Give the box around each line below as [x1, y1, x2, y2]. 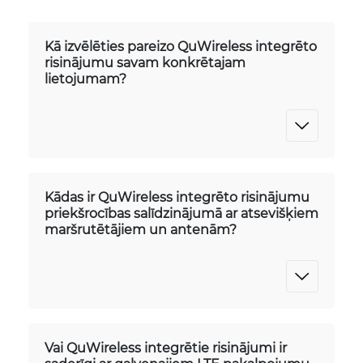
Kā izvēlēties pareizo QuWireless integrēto [45, 37, 317, 54]
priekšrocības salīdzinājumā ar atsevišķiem [45, 204, 318, 221]
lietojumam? [45, 70, 126, 87]
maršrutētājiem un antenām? [45, 220, 237, 237]
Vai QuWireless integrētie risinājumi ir [45, 339, 287, 356]
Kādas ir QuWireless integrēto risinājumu [45, 188, 310, 205]
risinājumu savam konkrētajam [45, 53, 246, 70]
